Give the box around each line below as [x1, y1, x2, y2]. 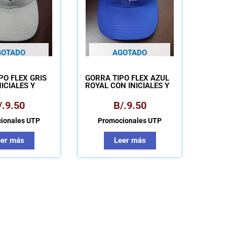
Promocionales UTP [98, 117, 162, 125]
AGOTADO [112, 48, 147, 58]
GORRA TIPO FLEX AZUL [85, 73, 169, 83]
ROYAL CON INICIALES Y [85, 81, 169, 90]
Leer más [113, 136, 146, 145]
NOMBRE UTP [103, 88, 152, 98]
